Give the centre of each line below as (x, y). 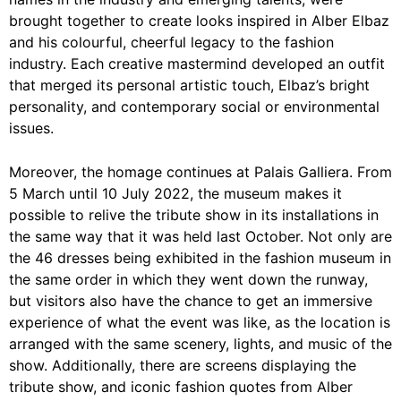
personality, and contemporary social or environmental (194, 107)
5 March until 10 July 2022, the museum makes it (175, 194)
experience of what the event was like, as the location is (200, 323)
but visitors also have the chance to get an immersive (191, 301)
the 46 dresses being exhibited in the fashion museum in (200, 258)
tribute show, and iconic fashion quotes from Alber (181, 387)
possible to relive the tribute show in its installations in (194, 215)
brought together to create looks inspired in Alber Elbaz (199, 21)
